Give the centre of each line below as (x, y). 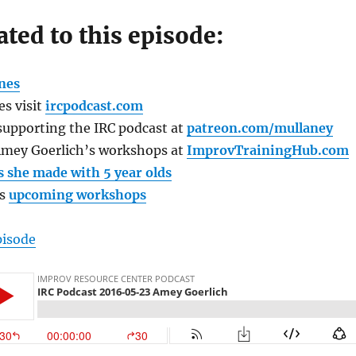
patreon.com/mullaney (259, 128)
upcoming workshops (77, 194)
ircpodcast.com (94, 105)
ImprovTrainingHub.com (267, 150)
